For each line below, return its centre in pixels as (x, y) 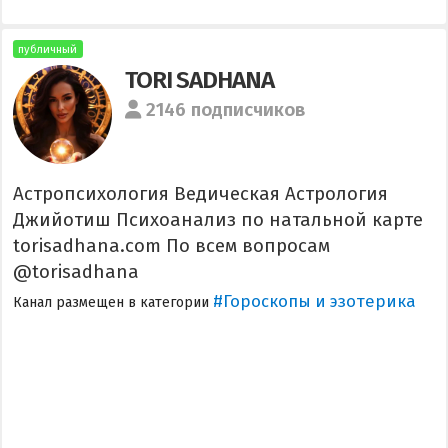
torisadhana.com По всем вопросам (171, 245)
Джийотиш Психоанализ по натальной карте (217, 219)
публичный (48, 49)
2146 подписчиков (226, 110)
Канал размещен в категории (112, 303)
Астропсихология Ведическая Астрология (200, 193)
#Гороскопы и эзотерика (314, 301)
